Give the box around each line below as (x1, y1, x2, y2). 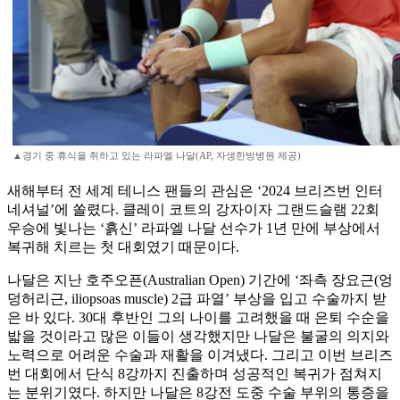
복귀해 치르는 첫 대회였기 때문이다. (7, 239, 239, 255)
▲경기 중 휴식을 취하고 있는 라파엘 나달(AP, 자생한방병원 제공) (12, 150, 301, 162)
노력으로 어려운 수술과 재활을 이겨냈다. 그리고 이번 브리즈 (7, 347, 393, 363)
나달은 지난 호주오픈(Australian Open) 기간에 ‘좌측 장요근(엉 (7, 272, 393, 288)
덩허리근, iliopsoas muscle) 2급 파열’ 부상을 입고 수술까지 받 (7, 291, 387, 307)
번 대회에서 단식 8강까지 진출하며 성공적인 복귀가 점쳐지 (7, 366, 382, 382)
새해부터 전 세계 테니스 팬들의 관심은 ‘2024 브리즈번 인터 (7, 183, 383, 199)
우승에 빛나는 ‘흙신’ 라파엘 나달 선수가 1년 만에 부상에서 (7, 221, 380, 237)
